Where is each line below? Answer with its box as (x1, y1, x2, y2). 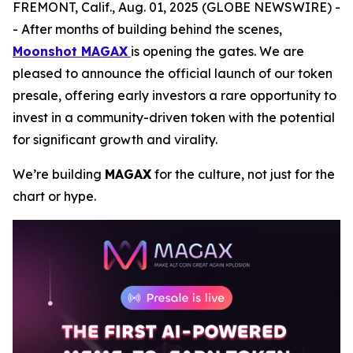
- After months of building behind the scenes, (13, 21, 282, 37)
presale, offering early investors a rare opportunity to (13, 87, 336, 103)
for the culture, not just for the (151, 166, 335, 182)
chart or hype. (13, 188, 96, 204)
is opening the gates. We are (131, 43, 304, 59)
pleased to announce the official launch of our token (13, 65, 333, 81)
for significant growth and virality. (13, 132, 217, 147)
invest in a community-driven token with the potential (13, 110, 335, 125)
